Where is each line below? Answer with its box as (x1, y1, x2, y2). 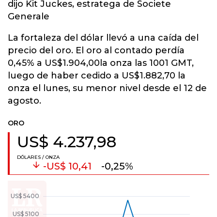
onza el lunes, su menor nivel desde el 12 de (8, 82, 207, 93)
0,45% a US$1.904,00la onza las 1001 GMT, (8, 57, 194, 68)
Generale (8, 11, 49, 22)
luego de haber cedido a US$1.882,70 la (8, 70, 186, 81)
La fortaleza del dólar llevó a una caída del (8, 32, 199, 43)
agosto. (8, 95, 41, 106)
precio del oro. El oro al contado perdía (8, 45, 185, 56)
